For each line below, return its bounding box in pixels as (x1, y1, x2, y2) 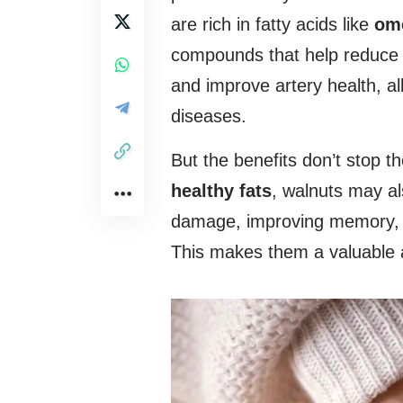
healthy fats (171, 181, 272, 201)
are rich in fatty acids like (171, 14, 374, 35)
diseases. (171, 106, 246, 127)
